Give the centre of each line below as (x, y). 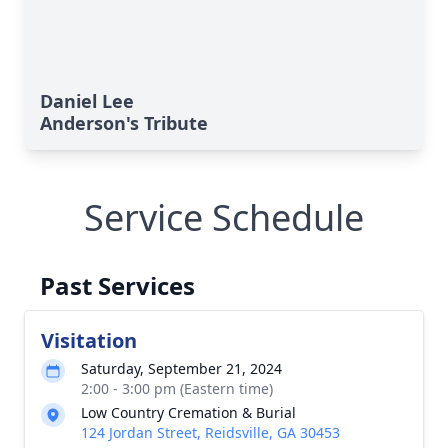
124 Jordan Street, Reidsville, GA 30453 (210, 432)
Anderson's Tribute (124, 123)
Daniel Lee (87, 101)
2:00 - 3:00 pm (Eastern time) (177, 388)
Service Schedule (224, 217)
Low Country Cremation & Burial (188, 412)
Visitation (89, 340)
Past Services (117, 285)
